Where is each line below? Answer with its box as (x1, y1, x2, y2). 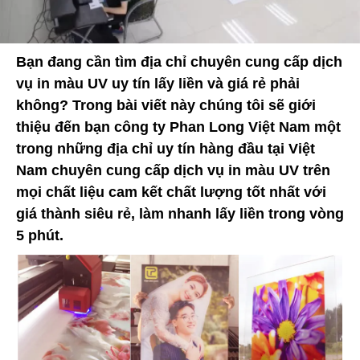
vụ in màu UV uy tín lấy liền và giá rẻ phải (16, 76, 300, 92)
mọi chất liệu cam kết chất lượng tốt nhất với (16, 184, 326, 201)
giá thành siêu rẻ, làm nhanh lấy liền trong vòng (16, 206, 344, 223)
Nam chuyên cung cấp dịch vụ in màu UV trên (16, 162, 330, 179)
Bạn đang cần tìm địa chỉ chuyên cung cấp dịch (16, 54, 342, 71)
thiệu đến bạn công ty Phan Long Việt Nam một (16, 119, 341, 136)
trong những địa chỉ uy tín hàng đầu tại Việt (16, 141, 315, 157)
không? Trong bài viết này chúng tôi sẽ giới (16, 97, 316, 114)
